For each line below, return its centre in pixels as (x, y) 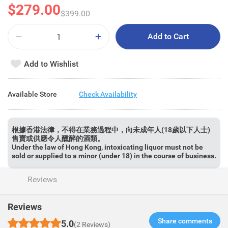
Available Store (32, 94)
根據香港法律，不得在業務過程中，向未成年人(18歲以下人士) (111, 130)
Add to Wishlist (51, 64)
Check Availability (108, 94)
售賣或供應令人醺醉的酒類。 (58, 138)
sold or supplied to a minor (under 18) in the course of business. (114, 156)
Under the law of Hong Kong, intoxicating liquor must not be (107, 147)
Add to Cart (168, 36)
